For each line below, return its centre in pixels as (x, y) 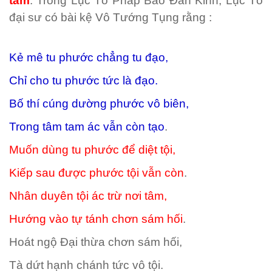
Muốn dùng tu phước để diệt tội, (92, 150)
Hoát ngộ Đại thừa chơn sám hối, (96, 242)
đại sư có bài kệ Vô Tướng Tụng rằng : (110, 17)
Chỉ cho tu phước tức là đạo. (83, 80)
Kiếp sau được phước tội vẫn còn (97, 173)
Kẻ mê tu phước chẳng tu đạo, (89, 57)
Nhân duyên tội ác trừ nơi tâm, (88, 196)
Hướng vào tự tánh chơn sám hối (96, 219)
